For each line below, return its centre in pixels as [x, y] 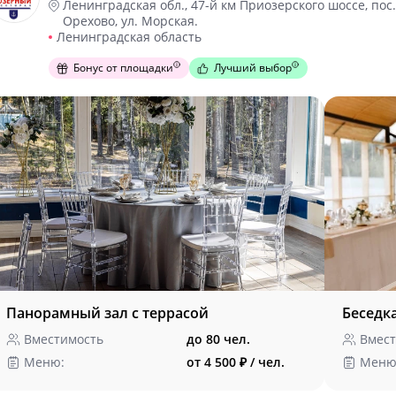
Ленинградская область [129, 37]
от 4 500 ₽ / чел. [236, 362]
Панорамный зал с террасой [107, 313]
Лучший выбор [253, 68]
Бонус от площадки [123, 68]
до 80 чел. [218, 339]
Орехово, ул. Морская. [130, 21]
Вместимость [64, 339]
